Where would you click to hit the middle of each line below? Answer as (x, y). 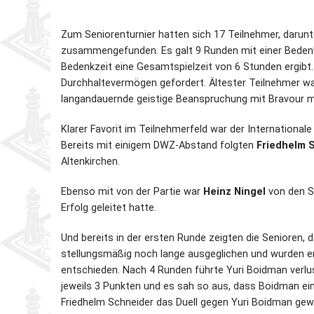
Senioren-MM (244, 65)
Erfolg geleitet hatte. (109, 207)
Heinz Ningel (234, 191)
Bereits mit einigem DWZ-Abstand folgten (159, 145)
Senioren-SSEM (249, 99)
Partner (148, 32)
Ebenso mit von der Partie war (132, 191)
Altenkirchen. (90, 161)
